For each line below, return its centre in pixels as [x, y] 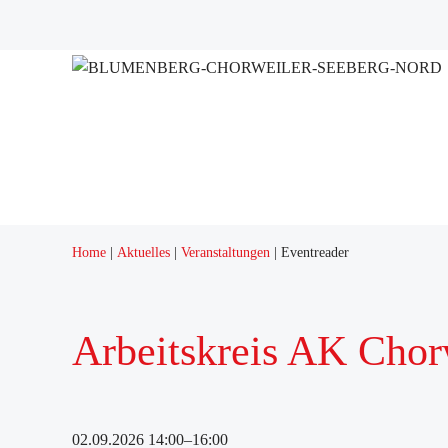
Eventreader [315, 252]
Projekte [46, 29]
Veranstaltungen [225, 252]
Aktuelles [143, 252]
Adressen [49, 89]
